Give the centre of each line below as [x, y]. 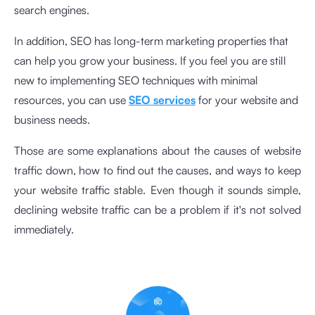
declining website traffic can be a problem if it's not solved [157, 209]
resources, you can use [71, 99]
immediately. [44, 229]
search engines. [52, 9]
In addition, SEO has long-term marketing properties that [151, 40]
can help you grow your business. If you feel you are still [150, 60]
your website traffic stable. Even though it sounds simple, [157, 189]
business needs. [52, 119]
